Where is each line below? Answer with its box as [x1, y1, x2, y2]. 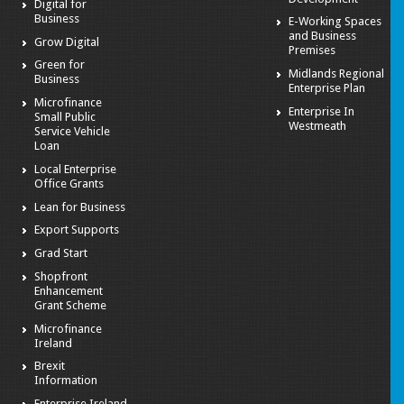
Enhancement [34, 283, 104, 298]
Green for [34, 58, 86, 72]
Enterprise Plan [288, 81, 365, 96]
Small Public [34, 110, 96, 124]
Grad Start [34, 246, 88, 261]
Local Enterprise [34, 161, 117, 176]
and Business [288, 29, 356, 43]
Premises [288, 43, 335, 58]
